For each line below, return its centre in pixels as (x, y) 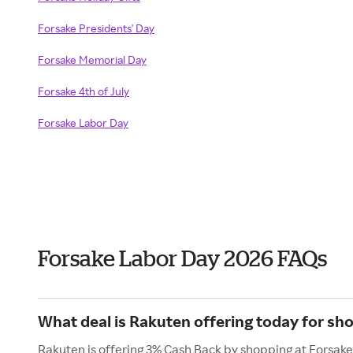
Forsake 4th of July (84, 91)
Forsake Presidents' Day (96, 28)
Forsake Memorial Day (92, 59)
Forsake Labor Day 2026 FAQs (182, 258)
